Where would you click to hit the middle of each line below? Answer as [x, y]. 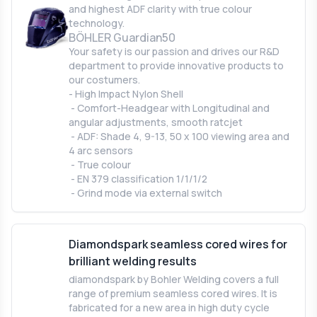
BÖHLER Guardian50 [122, 37]
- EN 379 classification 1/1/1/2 [138, 178]
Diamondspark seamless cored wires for [178, 244]
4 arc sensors [101, 150]
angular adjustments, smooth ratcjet [156, 122]
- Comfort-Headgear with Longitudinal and [169, 108]
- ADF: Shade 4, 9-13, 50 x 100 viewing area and [179, 136]
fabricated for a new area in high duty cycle [169, 307]
